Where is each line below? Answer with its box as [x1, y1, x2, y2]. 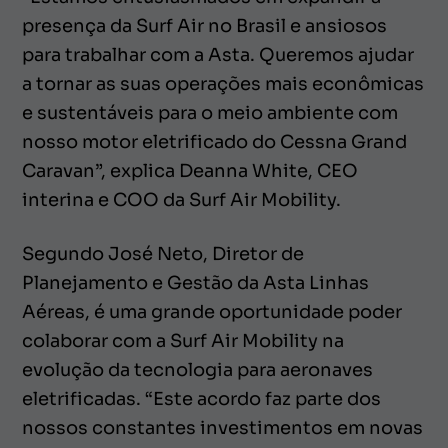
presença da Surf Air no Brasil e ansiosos [22, 14, 387, 37]
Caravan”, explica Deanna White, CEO [22, 159, 358, 182]
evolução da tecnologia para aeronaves [22, 358, 373, 381]
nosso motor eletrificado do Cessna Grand [22, 130, 407, 153]
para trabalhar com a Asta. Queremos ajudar [22, 43, 414, 66]
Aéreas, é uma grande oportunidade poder [22, 300, 402, 323]
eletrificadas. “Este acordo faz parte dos [22, 387, 381, 410]
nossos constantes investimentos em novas [22, 416, 423, 439]
